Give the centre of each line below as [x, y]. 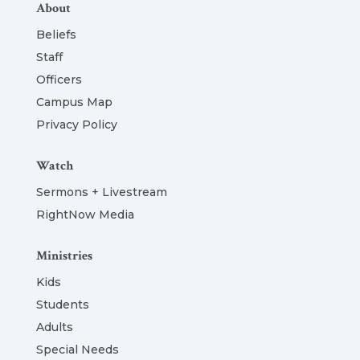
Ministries [64, 256]
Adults [54, 327]
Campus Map [74, 102]
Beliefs [56, 35]
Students [62, 305]
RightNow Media [85, 215]
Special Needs [77, 350]
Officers [59, 80]
